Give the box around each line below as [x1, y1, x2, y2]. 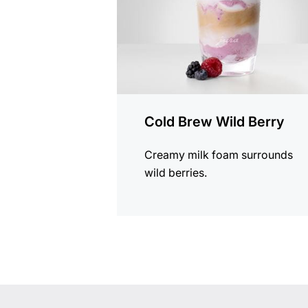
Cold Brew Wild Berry [144, 113, 285, 131]
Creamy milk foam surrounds [144, 148, 294, 162]
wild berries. [144, 166, 208, 180]
